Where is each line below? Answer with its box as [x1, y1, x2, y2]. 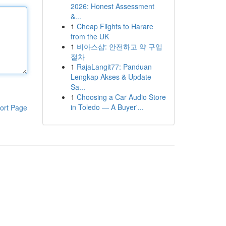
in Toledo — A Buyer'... [70, 102, 144, 112]
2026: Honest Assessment [70, 1, 154, 11]
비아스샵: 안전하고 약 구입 [76, 41, 162, 51]
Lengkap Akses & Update [70, 72, 151, 82]
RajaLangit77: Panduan [76, 62, 152, 72]
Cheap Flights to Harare [76, 21, 153, 31]
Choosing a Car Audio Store [76, 92, 166, 102]
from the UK [70, 31, 109, 41]
